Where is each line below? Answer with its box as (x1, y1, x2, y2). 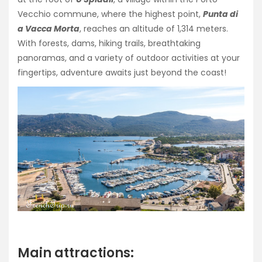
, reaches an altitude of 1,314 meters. (80, 22, 228, 35)
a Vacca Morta (18, 22, 80, 35)
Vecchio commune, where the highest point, (18, 8, 203, 20)
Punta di (203, 8, 238, 20)
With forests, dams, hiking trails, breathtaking (18, 37, 201, 49)
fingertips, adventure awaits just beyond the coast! (18, 66, 226, 78)
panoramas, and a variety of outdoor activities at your (18, 51, 240, 64)
